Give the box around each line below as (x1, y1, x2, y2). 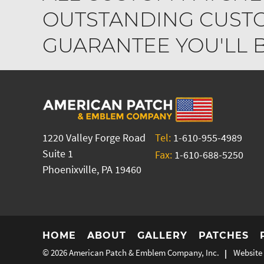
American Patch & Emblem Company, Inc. (69, 246, 219, 258)
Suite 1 (42, 146, 73, 160)
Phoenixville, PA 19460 (42, 162, 141, 176)
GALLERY (137, 229, 187, 241)
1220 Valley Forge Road (42, 130, 146, 144)
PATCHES (199, 229, 249, 241)
